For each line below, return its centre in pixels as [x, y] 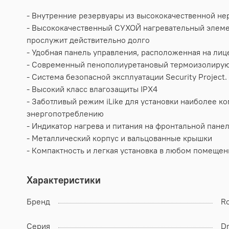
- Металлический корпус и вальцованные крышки [119, 138]
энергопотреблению [65, 113]
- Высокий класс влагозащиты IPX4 [92, 89]
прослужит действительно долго [88, 40]
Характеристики [64, 180]
